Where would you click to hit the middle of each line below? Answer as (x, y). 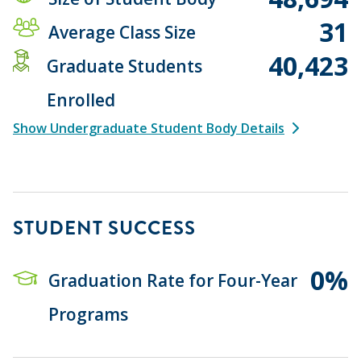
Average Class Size (122, 32)
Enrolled (81, 100)
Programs (88, 314)
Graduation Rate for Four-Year (173, 280)
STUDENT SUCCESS (104, 228)
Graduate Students (124, 66)
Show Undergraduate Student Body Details (149, 128)
